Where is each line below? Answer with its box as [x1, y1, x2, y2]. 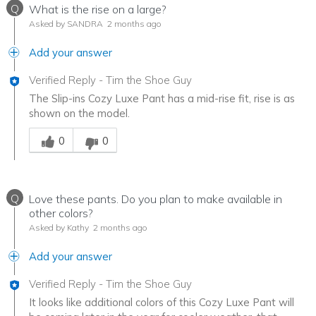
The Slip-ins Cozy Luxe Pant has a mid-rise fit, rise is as [29, 92, 295, 106]
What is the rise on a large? [29, 2, 166, 17]
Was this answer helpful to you [28, 121, 178, 135]
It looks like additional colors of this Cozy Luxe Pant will [29, 296, 294, 310]
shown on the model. [29, 107, 130, 121]
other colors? [29, 206, 93, 221]
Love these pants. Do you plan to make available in [29, 192, 282, 207]
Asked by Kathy [29, 222, 89, 233]
